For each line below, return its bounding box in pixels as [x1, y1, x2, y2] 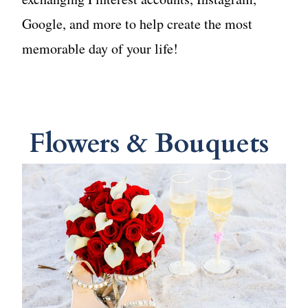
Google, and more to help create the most [22, 14, 253, 34]
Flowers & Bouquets [29, 125, 269, 162]
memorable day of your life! [22, 39, 184, 58]
